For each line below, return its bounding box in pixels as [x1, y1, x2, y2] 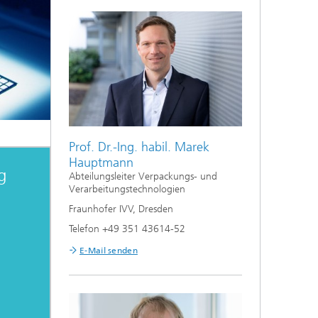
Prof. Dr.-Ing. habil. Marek [69, 138, 209, 155]
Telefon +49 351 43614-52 [69, 222, 185, 235]
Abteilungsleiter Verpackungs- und [69, 170, 217, 182]
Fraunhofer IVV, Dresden [69, 202, 173, 215]
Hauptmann [69, 154, 133, 170]
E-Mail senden [79, 245, 138, 256]
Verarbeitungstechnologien [69, 182, 185, 195]
